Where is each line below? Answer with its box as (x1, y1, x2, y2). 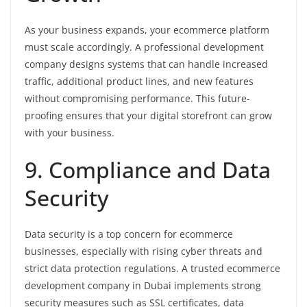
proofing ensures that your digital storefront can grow (25, 109, 272, 122)
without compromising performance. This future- (25, 92, 250, 105)
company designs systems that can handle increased (25, 58, 268, 71)
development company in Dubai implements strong (25, 279, 261, 292)
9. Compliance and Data (25, 155, 271, 184)
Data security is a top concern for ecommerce (25, 228, 233, 241)
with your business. (25, 126, 114, 139)
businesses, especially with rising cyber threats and (25, 245, 262, 258)
